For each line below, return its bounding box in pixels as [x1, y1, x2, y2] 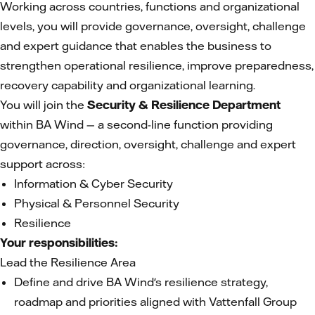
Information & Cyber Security [14, 176, 173, 191]
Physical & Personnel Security [14, 196, 179, 210]
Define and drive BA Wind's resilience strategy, [14, 275, 268, 289]
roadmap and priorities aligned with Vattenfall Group [14, 295, 297, 309]
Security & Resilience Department [84, 98, 281, 112]
